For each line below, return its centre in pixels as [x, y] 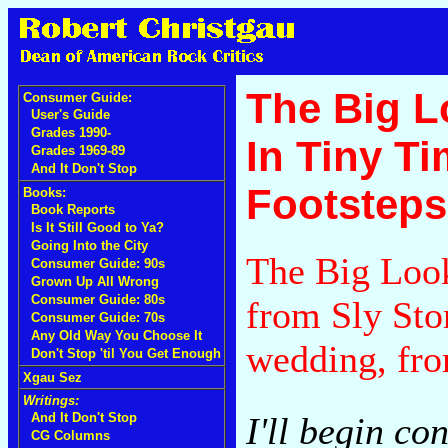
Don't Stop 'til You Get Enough [126, 353]
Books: [44, 192]
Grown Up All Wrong [95, 281]
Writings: [51, 400]
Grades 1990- [71, 132]
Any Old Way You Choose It [116, 335]
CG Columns [70, 435]
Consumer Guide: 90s [98, 263]
